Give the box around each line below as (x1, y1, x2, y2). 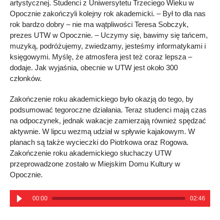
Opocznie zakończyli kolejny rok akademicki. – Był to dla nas (10, 9, 206, 18)
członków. (10, 74, 42, 83)
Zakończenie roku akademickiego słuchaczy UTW (10, 149, 171, 158)
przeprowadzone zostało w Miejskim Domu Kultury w (10, 160, 180, 168)
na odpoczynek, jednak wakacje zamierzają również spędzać (10, 116, 206, 125)
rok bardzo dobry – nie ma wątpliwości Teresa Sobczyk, (10, 20, 189, 29)
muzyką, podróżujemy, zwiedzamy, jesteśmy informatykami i (10, 42, 206, 51)
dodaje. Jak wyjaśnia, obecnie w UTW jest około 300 (10, 63, 178, 72)
